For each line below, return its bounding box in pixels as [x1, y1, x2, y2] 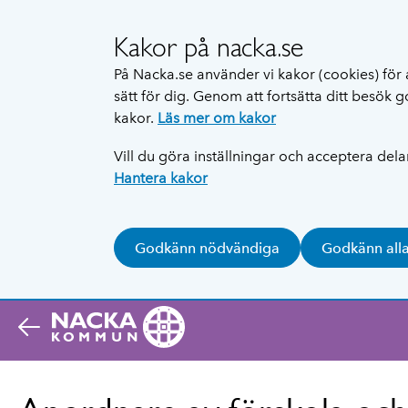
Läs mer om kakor [158, 109, 276, 127]
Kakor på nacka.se [114, 31, 304, 63]
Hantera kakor [114, 169, 208, 187]
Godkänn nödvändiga [135, 240, 280, 257]
